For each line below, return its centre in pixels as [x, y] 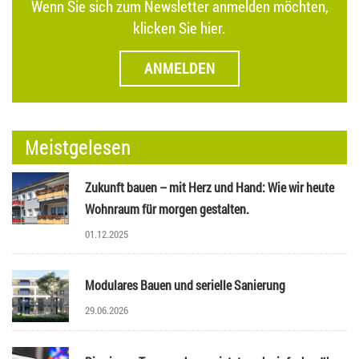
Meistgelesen [78, 148]
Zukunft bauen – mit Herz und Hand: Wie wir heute [209, 188]
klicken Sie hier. [179, 28]
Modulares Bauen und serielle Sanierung [185, 285]
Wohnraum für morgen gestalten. [167, 209]
